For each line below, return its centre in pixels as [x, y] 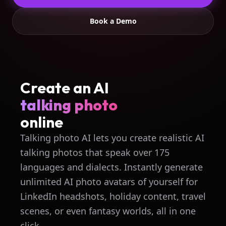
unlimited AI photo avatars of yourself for [109, 182]
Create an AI [65, 88]
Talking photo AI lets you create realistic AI [112, 138]
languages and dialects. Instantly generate [111, 167]
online [42, 122]
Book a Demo [113, 21]
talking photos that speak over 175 [95, 152]
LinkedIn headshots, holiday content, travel [113, 196]
